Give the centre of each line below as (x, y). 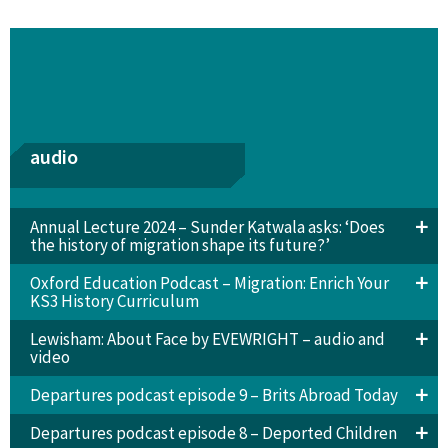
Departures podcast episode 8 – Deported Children (213, 432)
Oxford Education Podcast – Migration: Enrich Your (209, 282)
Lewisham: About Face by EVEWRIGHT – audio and (207, 338)
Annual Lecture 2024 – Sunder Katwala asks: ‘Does (207, 226)
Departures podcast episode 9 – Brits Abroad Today (213, 394)
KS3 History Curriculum (114, 300)
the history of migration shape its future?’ (179, 244)
